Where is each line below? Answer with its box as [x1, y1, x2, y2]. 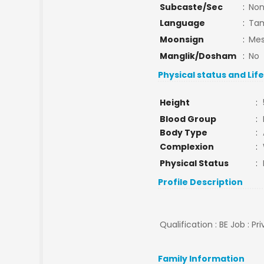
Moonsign [159, 34, 204, 45]
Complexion [159, 141, 214, 153]
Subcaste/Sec [159, 1, 223, 13]
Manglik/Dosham [159, 50, 236, 62]
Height [159, 97, 190, 108]
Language [159, 17, 205, 29]
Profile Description [158, 176, 243, 188]
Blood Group [159, 113, 216, 125]
